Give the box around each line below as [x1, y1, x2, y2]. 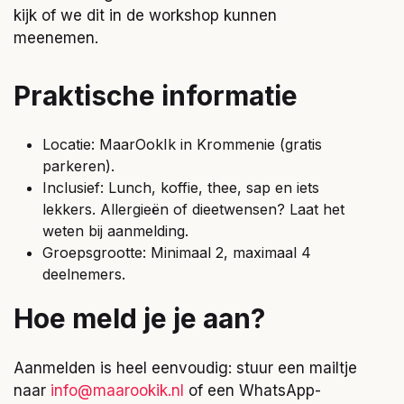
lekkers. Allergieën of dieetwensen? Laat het [42, 200, 344, 219]
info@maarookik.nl [50, 381, 184, 399]
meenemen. [14, 28, 98, 47]
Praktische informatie [14, 78, 298, 112]
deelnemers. [42, 265, 125, 284]
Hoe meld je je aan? [14, 302, 265, 335]
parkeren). [42, 157, 115, 176]
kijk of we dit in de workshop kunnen [14, 5, 277, 24]
